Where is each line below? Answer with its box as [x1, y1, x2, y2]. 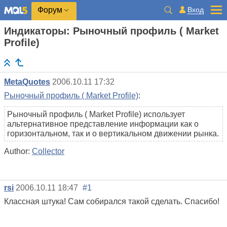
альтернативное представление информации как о [7, 120, 199, 129]
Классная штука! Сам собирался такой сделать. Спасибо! [4, 197, 219, 206]
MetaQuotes [4, 78, 50, 87]
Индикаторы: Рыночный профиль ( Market [4, 25, 219, 36]
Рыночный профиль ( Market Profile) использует [7, 110, 185, 119]
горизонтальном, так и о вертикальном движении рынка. [7, 129, 219, 138]
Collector [32, 147, 64, 156]
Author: [4, 147, 32, 156]
